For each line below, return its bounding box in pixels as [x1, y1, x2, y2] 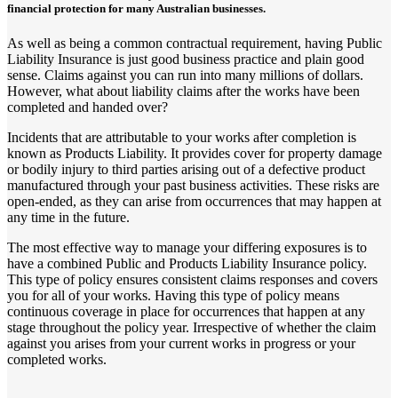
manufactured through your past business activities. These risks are [7, 177, 379, 193]
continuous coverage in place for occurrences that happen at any [7, 303, 365, 319]
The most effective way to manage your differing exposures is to [7, 239, 367, 255]
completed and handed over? [7, 99, 168, 115]
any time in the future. [7, 209, 130, 225]
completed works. [7, 351, 107, 367]
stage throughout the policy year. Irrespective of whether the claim [7, 319, 376, 335]
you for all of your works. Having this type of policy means [7, 287, 339, 303]
